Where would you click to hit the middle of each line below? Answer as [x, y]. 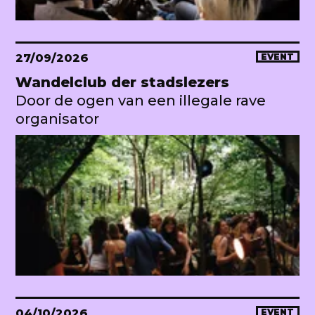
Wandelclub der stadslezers [122, 82]
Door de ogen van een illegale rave [141, 100]
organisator [57, 118]
